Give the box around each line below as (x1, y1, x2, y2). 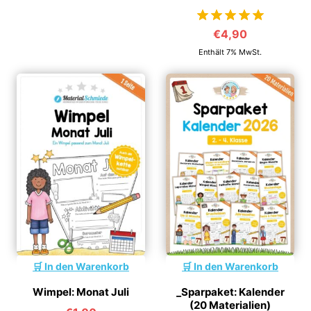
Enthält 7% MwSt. (199, 47, 262, 58)
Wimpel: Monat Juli (33, 285, 129, 299)
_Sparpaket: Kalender (176, 285, 285, 299)
